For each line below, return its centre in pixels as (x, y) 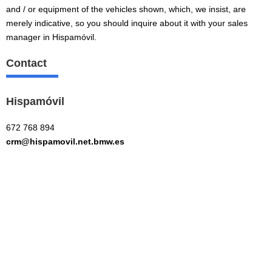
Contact (26, 63)
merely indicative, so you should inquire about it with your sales (127, 23)
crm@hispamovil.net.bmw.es (65, 141)
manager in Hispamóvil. (51, 37)
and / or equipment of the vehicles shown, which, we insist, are (126, 9)
